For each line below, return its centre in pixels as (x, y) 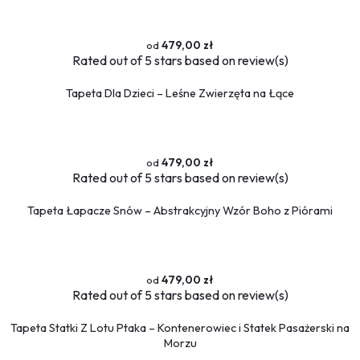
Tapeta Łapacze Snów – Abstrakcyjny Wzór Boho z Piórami (180, 210)
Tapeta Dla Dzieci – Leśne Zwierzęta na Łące (180, 93)
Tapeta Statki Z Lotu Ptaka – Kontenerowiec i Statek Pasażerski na (180, 327)
